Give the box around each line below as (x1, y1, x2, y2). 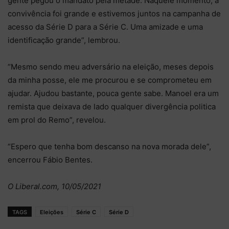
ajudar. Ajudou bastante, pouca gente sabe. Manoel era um (8, 88, 219, 98)
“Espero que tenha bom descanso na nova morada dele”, (8, 141, 211, 151)
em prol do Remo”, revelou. (8, 114, 106, 125)
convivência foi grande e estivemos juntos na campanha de (8, 8, 221, 18)
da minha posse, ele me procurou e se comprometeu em (8, 75, 212, 85)
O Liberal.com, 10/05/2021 (8, 181, 101, 191)
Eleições (40, 208, 63, 216)
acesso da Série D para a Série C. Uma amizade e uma (8, 21, 203, 32)
